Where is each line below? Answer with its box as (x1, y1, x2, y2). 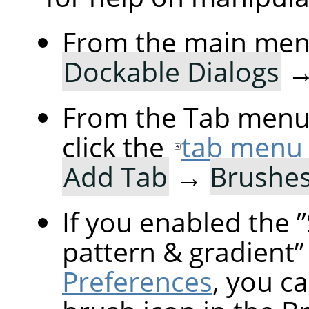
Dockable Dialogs (63, 53, 279, 90)
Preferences (62, 263, 212, 300)
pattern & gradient (62, 233, 295, 270)
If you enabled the (62, 203, 297, 241)
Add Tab (63, 158, 168, 195)
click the (62, 128, 171, 166)
